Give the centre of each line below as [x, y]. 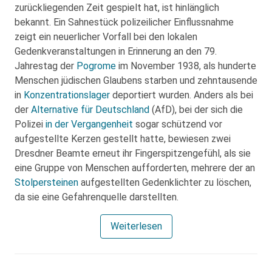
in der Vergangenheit [89, 124]
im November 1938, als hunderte [186, 66]
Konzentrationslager [67, 95]
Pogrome [96, 66]
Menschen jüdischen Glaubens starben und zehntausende [136, 81]
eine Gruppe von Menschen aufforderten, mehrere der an [135, 168]
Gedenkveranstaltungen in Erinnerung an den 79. [116, 52]
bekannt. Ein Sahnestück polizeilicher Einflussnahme [124, 22]
